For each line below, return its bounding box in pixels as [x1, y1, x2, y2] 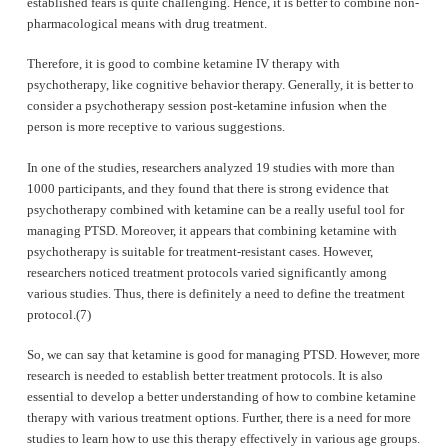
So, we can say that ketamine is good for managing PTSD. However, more [26, 347, 420, 363]
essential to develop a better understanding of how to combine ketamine [26, 389, 416, 405]
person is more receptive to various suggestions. [26, 119, 285, 135]
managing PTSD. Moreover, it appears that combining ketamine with [26, 222, 397, 238]
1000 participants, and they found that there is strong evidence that [26, 180, 389, 196]
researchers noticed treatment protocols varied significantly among [26, 264, 387, 280]
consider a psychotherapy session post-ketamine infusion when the [26, 98, 387, 114]
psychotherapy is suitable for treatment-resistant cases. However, [26, 243, 373, 259]
